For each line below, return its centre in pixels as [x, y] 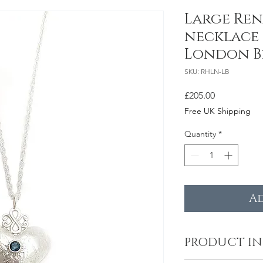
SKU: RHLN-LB [207, 72]
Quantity [200, 134]
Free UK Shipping [218, 111]
